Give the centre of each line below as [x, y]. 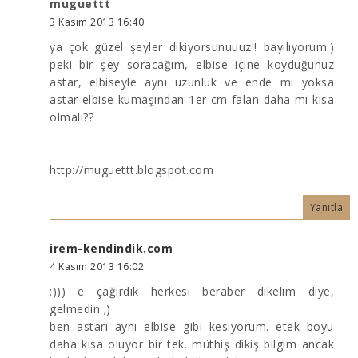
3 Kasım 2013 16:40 [97, 22]
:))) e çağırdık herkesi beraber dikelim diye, [192, 291]
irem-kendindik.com [111, 248]
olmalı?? [72, 117]
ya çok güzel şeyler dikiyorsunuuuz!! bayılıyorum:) [192, 46]
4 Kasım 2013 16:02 [97, 266]
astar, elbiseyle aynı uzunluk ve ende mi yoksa [192, 82]
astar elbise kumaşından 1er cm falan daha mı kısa [192, 99]
